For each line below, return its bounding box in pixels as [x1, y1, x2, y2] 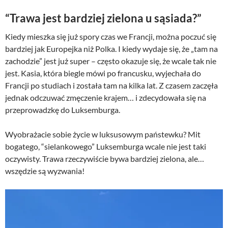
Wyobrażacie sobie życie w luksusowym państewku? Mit [5, 129, 201, 139]
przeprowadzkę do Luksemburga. [5, 105, 120, 115]
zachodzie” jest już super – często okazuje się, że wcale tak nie [5, 56, 216, 66]
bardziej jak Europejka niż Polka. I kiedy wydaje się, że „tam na [5, 44, 218, 54]
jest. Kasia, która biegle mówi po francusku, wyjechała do [5, 68, 201, 78]
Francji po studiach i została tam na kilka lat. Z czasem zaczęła [5, 80, 218, 91]
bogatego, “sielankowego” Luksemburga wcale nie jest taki [5, 141, 206, 152]
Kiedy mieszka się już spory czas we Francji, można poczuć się [5, 32, 216, 42]
